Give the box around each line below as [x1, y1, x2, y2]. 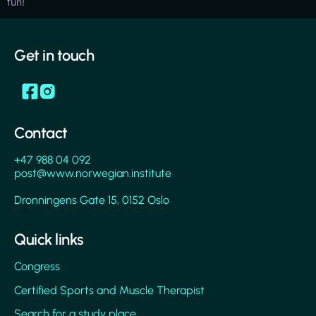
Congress [14, 260, 60, 274]
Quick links [14, 230, 84, 250]
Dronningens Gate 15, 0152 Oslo [14, 193, 169, 207]
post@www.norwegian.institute [14, 166, 171, 180]
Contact [14, 123, 68, 142]
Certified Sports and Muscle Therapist [14, 283, 205, 297]
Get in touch [14, 45, 94, 65]
